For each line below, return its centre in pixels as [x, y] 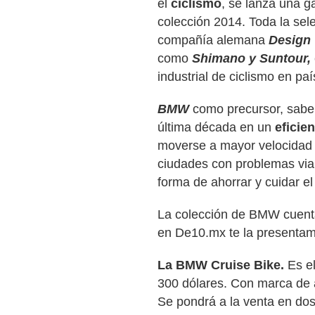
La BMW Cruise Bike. [221, 265]
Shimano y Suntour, [251, 58]
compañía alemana [213, 40]
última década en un [216, 127]
